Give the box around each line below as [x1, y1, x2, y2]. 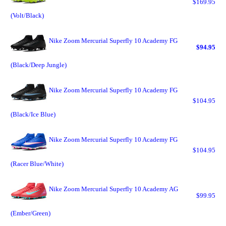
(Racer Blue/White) [11, 160, 64, 167]
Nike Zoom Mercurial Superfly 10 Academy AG [49, 185, 178, 193]
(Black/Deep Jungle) [11, 61, 67, 69]
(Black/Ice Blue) [11, 110, 55, 118]
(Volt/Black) [11, 12, 44, 19]
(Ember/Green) [11, 209, 50, 217]
